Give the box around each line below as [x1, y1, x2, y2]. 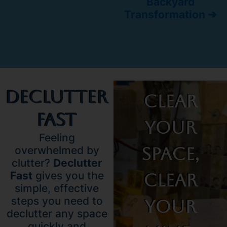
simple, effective [15, 182, 99, 195]
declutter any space [6, 207, 107, 220]
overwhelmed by [14, 144, 99, 157]
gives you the [32, 169, 104, 182]
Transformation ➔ [124, 8, 217, 21]
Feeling [39, 131, 75, 144]
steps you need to [11, 195, 103, 208]
